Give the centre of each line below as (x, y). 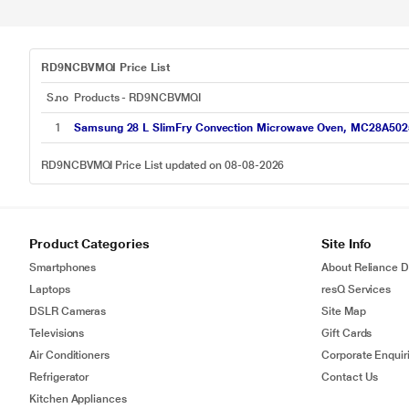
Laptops (50, 289)
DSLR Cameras (68, 311)
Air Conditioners (70, 355)
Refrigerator (59, 377)
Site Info (347, 244)
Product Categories (89, 244)
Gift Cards (347, 333)
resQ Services (357, 289)
